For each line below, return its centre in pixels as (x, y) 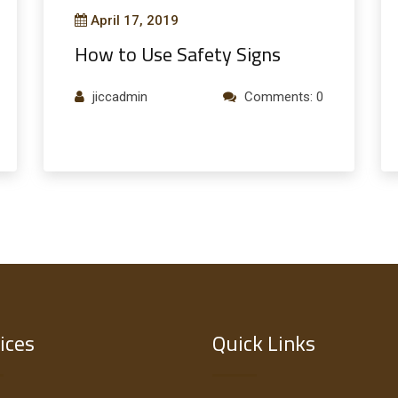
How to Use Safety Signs (178, 54)
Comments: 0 (284, 96)
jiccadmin (120, 96)
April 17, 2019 (135, 20)
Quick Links (264, 343)
